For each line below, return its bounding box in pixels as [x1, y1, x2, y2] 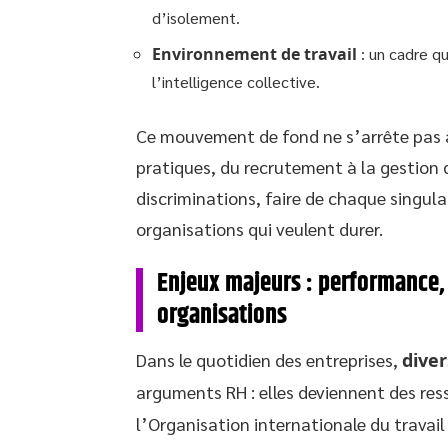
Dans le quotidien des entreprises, [136, 347, 402, 371]
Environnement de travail [152, 42, 357, 65]
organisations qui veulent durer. [136, 216, 383, 240]
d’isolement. [152, 6, 240, 28]
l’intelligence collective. [152, 70, 320, 92]
